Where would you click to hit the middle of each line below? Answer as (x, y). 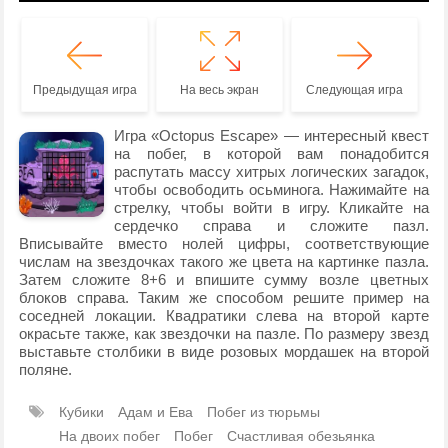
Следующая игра (354, 90)
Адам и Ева (156, 412)
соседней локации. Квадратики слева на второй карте (224, 316)
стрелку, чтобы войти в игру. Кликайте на (271, 208)
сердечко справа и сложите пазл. (271, 226)
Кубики (82, 412)
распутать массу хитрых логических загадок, (271, 172)
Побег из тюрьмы (264, 412)
